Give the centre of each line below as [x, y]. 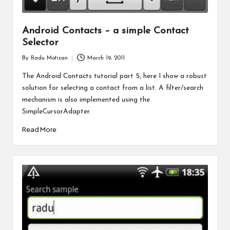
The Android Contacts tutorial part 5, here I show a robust [114, 76]
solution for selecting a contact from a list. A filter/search [112, 88]
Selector [40, 43]
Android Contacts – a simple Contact [105, 31]
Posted [30, 63]
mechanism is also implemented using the [86, 100]
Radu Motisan [49, 59]
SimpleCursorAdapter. [56, 112]
